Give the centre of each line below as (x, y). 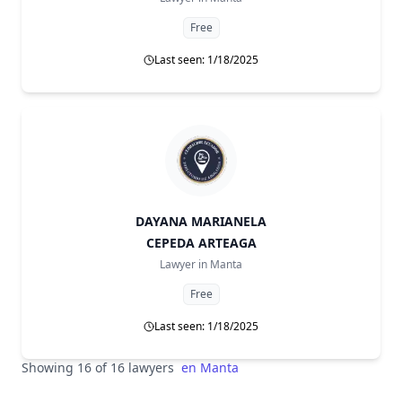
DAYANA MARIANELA (201, 221)
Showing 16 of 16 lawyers (98, 367)
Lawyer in (184, 264)
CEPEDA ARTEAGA (201, 243)
